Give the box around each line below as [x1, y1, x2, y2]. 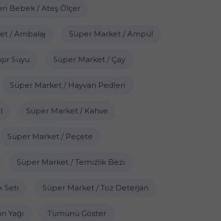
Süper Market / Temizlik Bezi [17, 157, 125, 167]
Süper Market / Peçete [7, 132, 93, 141]
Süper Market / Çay [53, 55, 125, 64]
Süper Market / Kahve [26, 106, 108, 115]
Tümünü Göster [47, 209, 106, 218]
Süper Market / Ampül [69, 29, 153, 38]
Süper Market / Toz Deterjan [42, 183, 148, 192]
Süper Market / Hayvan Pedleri [9, 80, 125, 90]
